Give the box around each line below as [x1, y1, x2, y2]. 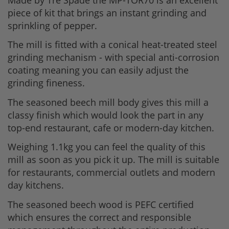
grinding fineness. [8, 77, 85, 89]
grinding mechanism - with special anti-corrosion [8, 51, 219, 64]
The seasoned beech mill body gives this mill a [8, 96, 209, 108]
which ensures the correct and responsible [8, 211, 191, 223]
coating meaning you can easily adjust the [8, 64, 189, 77]
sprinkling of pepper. [8, 19, 100, 32]
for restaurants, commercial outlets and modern [8, 166, 215, 179]
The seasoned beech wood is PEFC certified [8, 198, 194, 211]
